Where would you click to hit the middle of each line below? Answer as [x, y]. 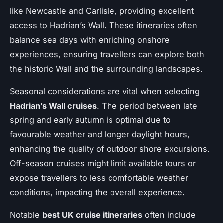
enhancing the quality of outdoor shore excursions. [110, 149]
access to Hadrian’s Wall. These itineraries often [104, 25]
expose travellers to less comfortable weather [99, 177]
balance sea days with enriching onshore [90, 40]
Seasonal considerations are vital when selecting [105, 91]
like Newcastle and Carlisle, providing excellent [102, 11]
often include [169, 214]
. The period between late [147, 105]
